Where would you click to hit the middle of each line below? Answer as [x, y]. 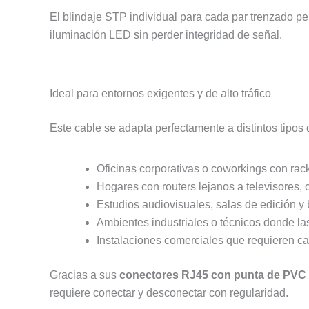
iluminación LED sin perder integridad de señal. [166, 35]
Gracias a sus [84, 275]
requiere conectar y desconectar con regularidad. [169, 293]
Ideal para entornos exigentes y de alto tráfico [160, 93]
